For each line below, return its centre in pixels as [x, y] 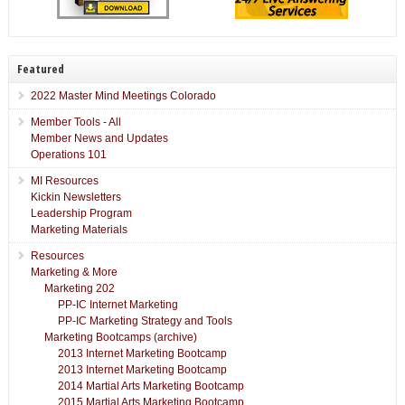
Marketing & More [74, 272]
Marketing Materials [79, 229]
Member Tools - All [75, 122]
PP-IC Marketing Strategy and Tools [145, 320]
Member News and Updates [99, 138]
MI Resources [64, 180]
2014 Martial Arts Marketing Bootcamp [151, 386]
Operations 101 [68, 154]
